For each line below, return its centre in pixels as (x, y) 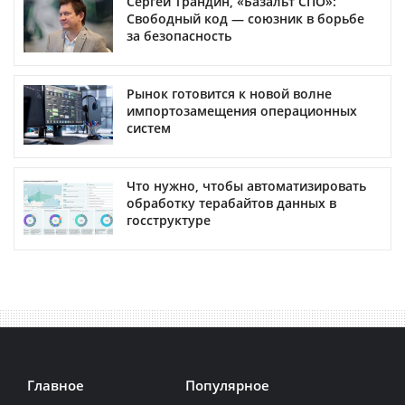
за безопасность (179, 35)
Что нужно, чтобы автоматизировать (246, 185)
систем (149, 127)
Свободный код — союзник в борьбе (245, 18)
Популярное (227, 385)
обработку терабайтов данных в (231, 202)
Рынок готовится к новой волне (229, 93)
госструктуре (169, 220)
